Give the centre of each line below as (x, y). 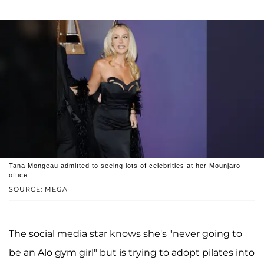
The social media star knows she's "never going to (126, 234)
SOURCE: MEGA (38, 189)
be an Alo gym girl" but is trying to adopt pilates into (132, 253)
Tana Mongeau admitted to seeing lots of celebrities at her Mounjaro (125, 166)
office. (19, 175)
